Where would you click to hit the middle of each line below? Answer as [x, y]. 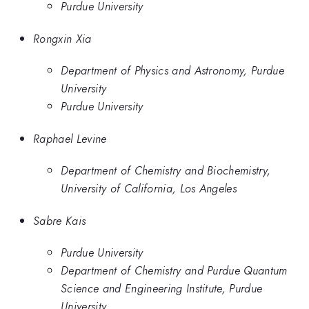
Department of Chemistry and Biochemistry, [166, 171]
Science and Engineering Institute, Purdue [162, 289]
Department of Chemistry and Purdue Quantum [174, 271]
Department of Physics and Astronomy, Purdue [173, 71]
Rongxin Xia [62, 38]
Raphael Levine [70, 138]
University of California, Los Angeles [149, 189]
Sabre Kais [60, 220]
